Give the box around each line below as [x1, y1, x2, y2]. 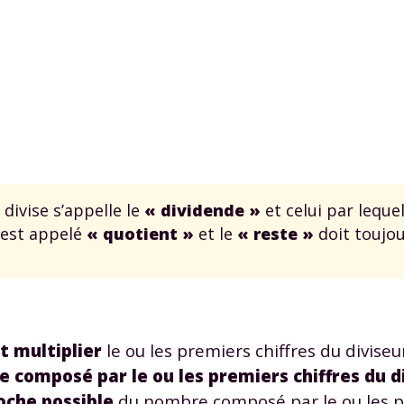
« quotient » [87, 222, 194, 244]
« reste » [237, 222, 314, 244]
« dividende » [144, 198, 261, 221]
